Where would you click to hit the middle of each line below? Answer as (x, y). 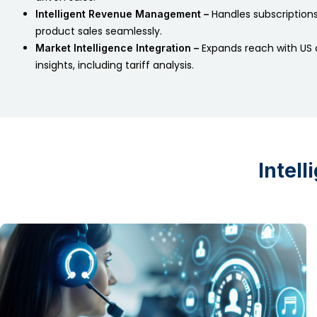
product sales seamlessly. (99, 31)
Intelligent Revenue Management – (122, 14)
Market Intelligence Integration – (117, 48)
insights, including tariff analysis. (115, 65)
